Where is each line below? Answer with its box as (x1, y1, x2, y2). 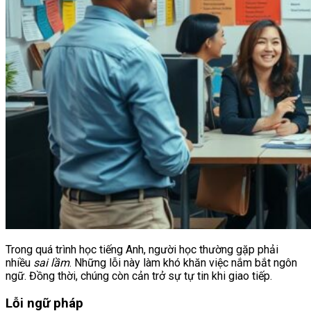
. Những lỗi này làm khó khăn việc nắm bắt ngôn (69, 255, 297, 269)
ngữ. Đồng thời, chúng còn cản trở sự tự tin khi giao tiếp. (6, 269, 272, 283)
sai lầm (33, 255, 69, 269)
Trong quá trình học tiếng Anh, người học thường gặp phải (6, 242, 278, 256)
